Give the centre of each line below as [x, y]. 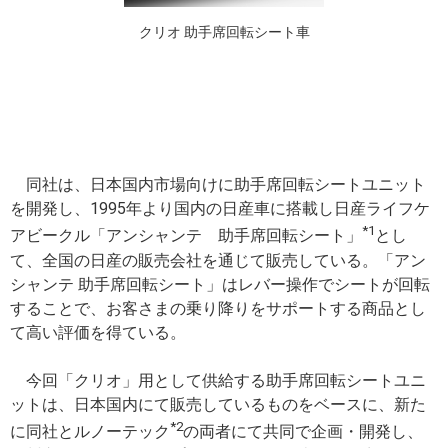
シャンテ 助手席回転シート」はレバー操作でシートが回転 [220, 284]
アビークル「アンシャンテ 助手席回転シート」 [186, 236]
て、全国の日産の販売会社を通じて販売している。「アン [218, 260]
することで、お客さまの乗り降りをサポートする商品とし [218, 308]
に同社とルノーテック [90, 432]
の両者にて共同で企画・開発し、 [303, 432]
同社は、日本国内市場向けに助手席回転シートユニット [218, 185]
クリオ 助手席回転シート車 [224, 32]
